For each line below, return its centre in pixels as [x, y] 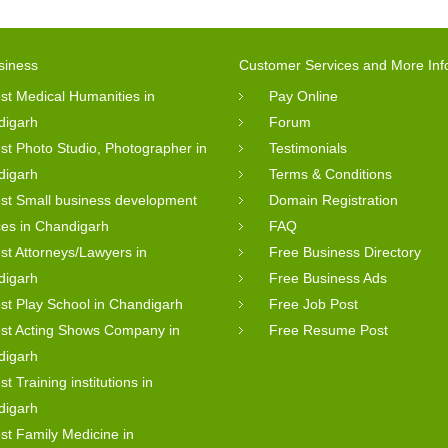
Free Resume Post [328, 329]
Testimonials [308, 147]
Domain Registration [333, 199]
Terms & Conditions [330, 173]
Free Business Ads [328, 277]
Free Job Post [313, 303]
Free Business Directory [345, 251]
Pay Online [303, 95]
